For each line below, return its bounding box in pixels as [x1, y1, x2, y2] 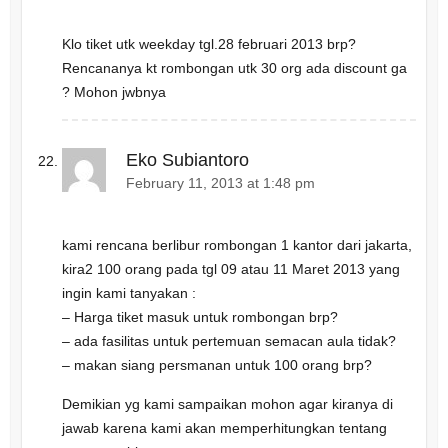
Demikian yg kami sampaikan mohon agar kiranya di [61, 396, 393, 413]
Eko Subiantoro [125, 149, 249, 170]
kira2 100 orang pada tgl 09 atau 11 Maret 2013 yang [61, 261, 400, 278]
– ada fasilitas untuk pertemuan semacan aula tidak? [61, 333, 396, 350]
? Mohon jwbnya [61, 83, 166, 100]
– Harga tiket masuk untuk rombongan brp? [61, 309, 338, 326]
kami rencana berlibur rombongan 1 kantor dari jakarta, [61, 237, 412, 254]
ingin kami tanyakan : [61, 285, 196, 302]
